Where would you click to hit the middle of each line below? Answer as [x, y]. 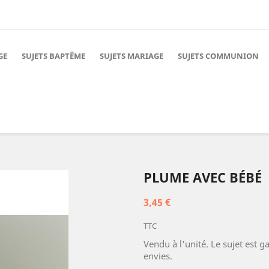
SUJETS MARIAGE [131, 56]
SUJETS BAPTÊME [53, 56]
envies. [158, 256]
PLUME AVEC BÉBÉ [203, 177]
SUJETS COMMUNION [218, 56]
